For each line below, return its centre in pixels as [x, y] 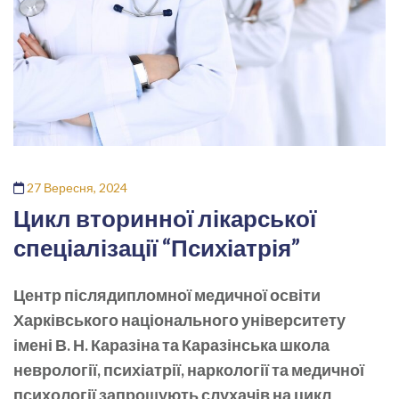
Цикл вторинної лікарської [165, 218]
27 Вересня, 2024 [77, 187]
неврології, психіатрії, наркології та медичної [189, 369]
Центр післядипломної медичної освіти [167, 294]
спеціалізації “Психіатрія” [157, 247]
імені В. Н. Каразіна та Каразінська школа [171, 344]
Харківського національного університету [179, 319]
